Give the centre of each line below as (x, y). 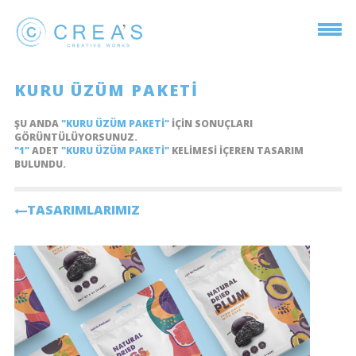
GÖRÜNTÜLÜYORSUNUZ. (75, 137)
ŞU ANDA (37, 124)
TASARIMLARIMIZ (83, 210)
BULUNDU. (40, 164)
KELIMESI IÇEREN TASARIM (236, 151)
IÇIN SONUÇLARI (211, 124)
